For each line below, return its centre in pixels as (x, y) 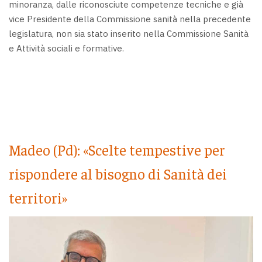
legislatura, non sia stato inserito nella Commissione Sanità (129, 33)
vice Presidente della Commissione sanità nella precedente (130, 19)
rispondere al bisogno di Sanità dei (118, 173)
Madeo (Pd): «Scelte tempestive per (117, 149)
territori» (38, 197)
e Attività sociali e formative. (66, 48)
